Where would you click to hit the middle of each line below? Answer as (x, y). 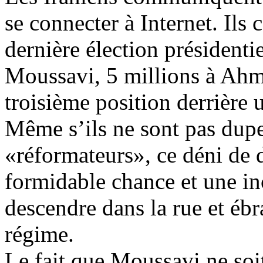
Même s (41, 128)
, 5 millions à (157, 75)
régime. (39, 234)
